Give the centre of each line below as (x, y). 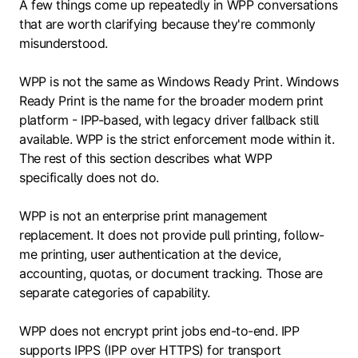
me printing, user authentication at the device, (150, 254)
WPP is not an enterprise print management (143, 215)
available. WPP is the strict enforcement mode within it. (177, 139)
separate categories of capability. (115, 292)
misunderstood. (64, 43)
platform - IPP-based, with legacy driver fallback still (169, 119)
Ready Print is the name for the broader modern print (171, 100)
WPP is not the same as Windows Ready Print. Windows (179, 81)
